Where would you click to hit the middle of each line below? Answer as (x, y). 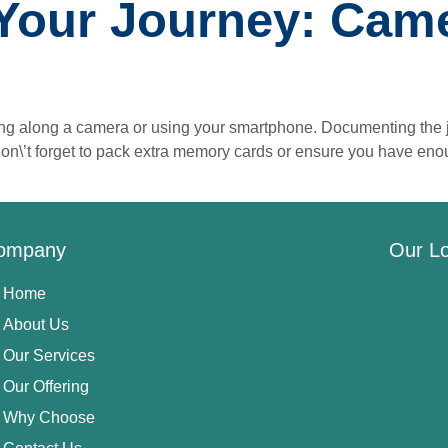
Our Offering (46, 387)
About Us (36, 325)
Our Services (49, 356)
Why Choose (49, 418)
